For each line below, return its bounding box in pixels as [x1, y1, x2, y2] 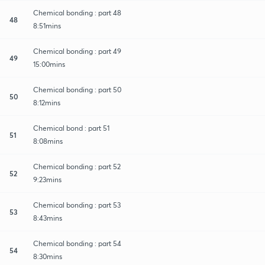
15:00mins [33, 59, 65, 69]
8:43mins [33, 213, 62, 222]
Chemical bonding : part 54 [33, 238, 121, 248]
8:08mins [33, 136, 63, 146]
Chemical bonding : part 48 [33, 8, 121, 17]
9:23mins [33, 174, 62, 184]
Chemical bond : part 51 [33, 123, 109, 132]
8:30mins [33, 251, 62, 261]
